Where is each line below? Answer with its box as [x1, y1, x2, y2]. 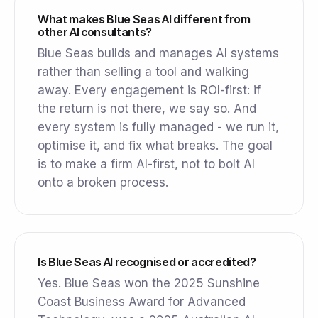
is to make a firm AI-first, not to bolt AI [38, 157, 255, 172]
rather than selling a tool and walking [38, 65, 249, 79]
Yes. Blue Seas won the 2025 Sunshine [38, 276, 260, 291]
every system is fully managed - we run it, [38, 120, 279, 135]
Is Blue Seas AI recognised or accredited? [38, 255, 256, 270]
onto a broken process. [38, 175, 168, 190]
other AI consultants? [38, 25, 153, 40]
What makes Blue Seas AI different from [38, 12, 251, 27]
